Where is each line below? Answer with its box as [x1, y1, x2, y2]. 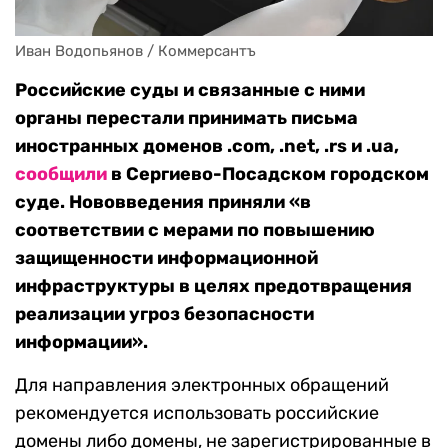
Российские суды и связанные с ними [15, 79, 365, 102]
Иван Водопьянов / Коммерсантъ [15, 42, 256, 61]
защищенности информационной [15, 247, 318, 270]
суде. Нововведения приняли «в [15, 191, 311, 214]
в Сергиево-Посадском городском [107, 163, 429, 186]
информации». [15, 331, 148, 354]
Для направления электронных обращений [15, 374, 389, 397]
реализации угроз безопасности [15, 303, 314, 326]
